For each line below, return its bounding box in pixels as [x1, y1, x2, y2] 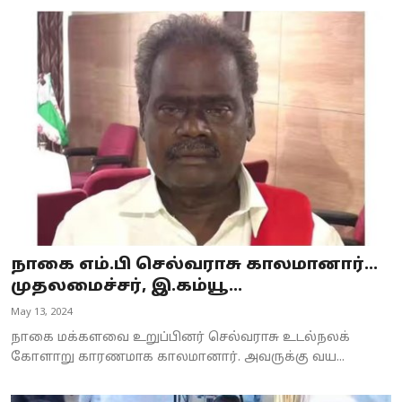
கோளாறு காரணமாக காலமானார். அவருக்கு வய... [11, 350, 345, 366]
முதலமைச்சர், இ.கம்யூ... [11, 276, 242, 298]
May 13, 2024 [11, 306, 72, 319]
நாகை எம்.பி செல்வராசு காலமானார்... [11, 255, 378, 276]
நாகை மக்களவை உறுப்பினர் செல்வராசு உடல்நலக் [11, 330, 350, 346]
